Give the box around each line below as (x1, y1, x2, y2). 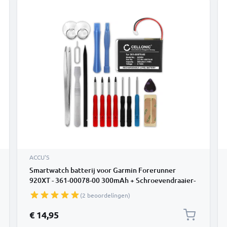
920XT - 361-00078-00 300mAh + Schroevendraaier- (29, 175, 196, 185)
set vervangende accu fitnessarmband (29, 185, 152, 195)
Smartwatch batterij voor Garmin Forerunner (29, 165, 176, 175)
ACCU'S (29, 153, 49, 161)
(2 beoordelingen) (80, 191, 130, 199)
